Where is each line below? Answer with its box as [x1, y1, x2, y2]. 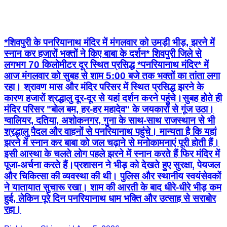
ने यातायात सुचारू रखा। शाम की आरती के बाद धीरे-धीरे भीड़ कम [4, 181, 221, 193]
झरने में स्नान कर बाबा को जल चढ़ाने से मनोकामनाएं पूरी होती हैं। [4, 137, 219, 148]
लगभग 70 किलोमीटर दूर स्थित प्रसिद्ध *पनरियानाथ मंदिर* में [4, 59, 209, 70]
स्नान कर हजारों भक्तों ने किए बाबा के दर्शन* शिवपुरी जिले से [4, 48, 202, 59]
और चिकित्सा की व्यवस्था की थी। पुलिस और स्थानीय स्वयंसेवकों [4, 170, 221, 181]
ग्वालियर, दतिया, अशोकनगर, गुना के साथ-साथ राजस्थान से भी [4, 115, 215, 126]
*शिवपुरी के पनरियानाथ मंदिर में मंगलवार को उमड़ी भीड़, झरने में [4, 36, 215, 48]
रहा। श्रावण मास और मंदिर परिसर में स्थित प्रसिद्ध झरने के [4, 81, 204, 92]
